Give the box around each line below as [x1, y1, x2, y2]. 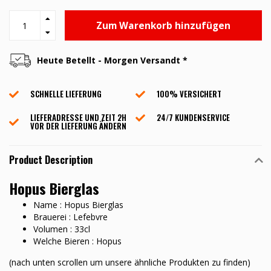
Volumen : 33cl [33, 223, 90, 235]
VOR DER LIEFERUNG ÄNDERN [30, 120, 126, 132]
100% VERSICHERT [157, 88, 221, 100]
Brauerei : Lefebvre [33, 211, 108, 223]
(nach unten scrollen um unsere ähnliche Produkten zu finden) [9, 256, 250, 269]
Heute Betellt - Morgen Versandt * [37, 54, 188, 67]
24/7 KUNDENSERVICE [157, 111, 230, 124]
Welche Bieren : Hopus [33, 235, 122, 247]
